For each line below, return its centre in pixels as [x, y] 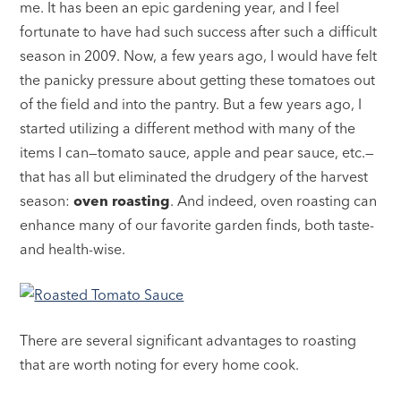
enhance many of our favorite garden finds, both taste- [197, 224]
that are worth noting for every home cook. [160, 364]
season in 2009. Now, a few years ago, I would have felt [199, 55]
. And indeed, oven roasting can [274, 200]
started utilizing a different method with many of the [188, 128]
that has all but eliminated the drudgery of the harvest [194, 176]
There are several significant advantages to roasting [188, 340]
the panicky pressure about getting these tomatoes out [198, 79]
